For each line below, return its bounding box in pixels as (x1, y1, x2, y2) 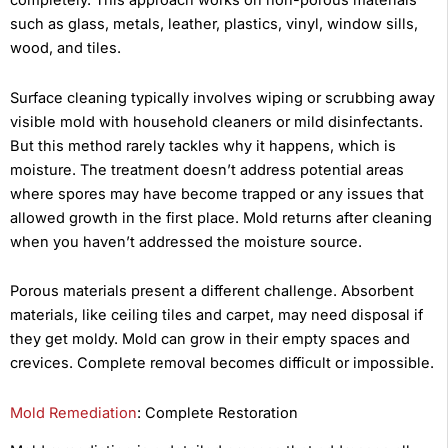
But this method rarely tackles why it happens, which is (10, 136, 396, 155)
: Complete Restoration (137, 403, 298, 422)
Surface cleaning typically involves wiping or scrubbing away (10, 88, 435, 107)
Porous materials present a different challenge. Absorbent (10, 282, 414, 301)
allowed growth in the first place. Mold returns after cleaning (10, 208, 432, 227)
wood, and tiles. (10, 39, 121, 58)
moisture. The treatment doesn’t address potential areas (10, 160, 404, 179)
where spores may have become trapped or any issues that (10, 184, 424, 203)
